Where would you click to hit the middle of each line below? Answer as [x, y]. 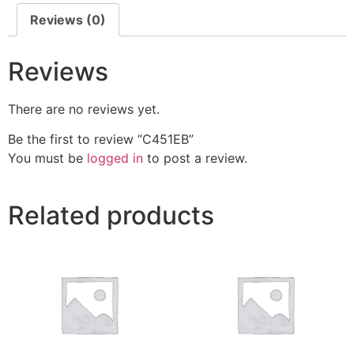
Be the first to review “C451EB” [101, 139]
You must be [47, 158]
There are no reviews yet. [84, 109]
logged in [115, 158]
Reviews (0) [68, 19]
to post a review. [195, 158]
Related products [111, 216]
